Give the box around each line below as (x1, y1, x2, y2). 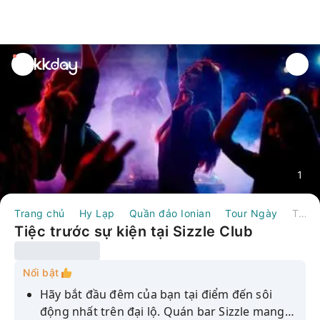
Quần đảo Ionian (129, 207, 211, 219)
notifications (12, 72, 74, 84)
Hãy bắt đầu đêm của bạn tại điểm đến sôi (40, 286, 272, 302)
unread (12, 56, 47, 68)
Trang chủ (14, 207, 65, 219)
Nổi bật (23, 266, 59, 279)
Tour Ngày (225, 207, 278, 219)
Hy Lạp (79, 207, 115, 219)
